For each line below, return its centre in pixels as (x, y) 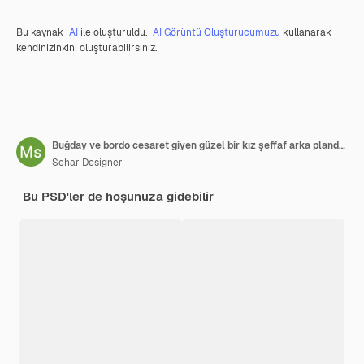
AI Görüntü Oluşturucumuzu (217, 32)
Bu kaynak (41, 32)
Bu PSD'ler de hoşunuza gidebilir (118, 196)
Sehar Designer (87, 162)
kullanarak (306, 32)
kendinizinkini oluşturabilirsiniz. (87, 48)
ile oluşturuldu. (114, 32)
